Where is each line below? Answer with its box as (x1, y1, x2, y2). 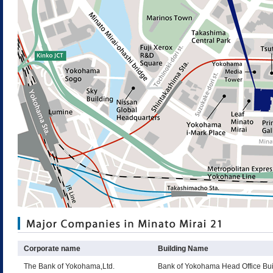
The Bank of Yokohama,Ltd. (24, 262, 115, 271)
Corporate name (24, 244, 80, 253)
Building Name (158, 244, 208, 253)
